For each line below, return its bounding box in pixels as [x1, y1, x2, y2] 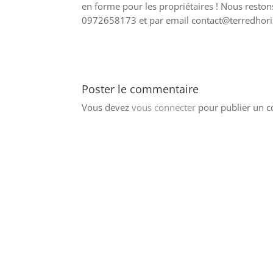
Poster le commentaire [82, 81, 199, 96]
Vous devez [82, 101, 132, 113]
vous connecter [132, 101, 196, 113]
